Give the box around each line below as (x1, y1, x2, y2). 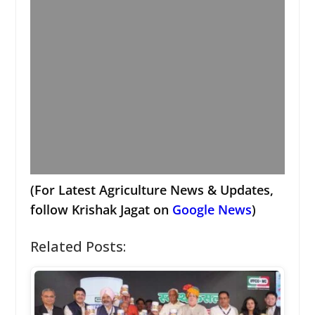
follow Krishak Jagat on (30, 200, 172, 218)
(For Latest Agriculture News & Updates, (30, 181, 274, 198)
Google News (172, 200, 252, 218)
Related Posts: (30, 236, 126, 256)
